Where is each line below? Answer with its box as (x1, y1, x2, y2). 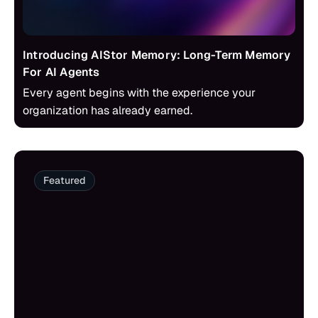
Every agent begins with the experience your (23, 85, 256, 100)
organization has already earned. (23, 103, 192, 118)
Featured (43, 174, 86, 187)
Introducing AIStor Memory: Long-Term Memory (23, 48, 291, 62)
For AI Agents (23, 65, 100, 79)
